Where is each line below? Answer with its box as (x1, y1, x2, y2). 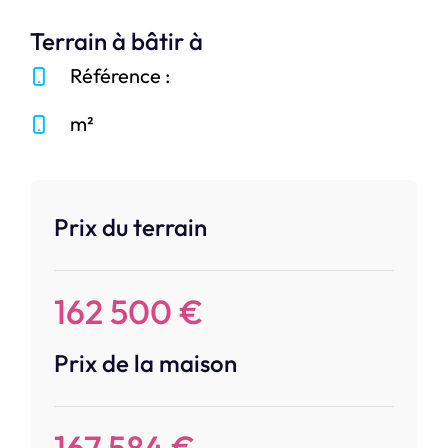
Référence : (70, 63, 170, 89)
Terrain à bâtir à (30, 26, 203, 57)
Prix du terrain (54, 212, 207, 243)
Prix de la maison (54, 348, 237, 379)
